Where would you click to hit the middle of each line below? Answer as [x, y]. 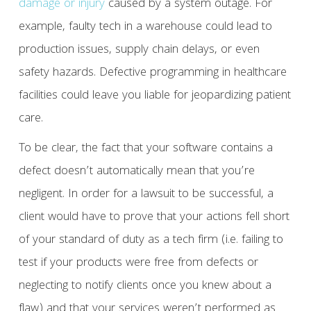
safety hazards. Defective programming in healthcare [152, 74]
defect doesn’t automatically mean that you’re [136, 172]
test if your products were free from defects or [138, 264]
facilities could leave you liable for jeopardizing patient [154, 96]
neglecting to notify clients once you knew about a [145, 287]
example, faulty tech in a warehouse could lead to [145, 28]
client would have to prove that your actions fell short [154, 218]
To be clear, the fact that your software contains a [145, 149]
